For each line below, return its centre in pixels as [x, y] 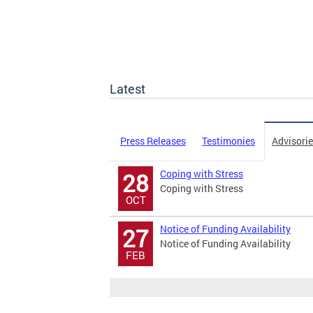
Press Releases [153, 141]
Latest [128, 89]
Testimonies [228, 141]
